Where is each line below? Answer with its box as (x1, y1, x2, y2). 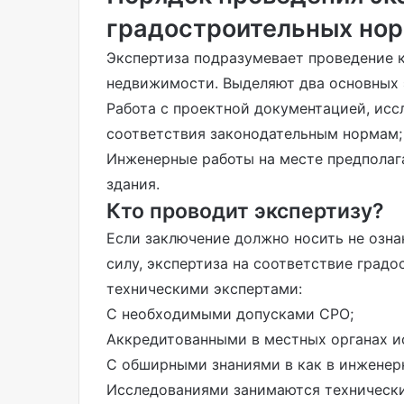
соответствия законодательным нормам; (106, 124, 402, 142)
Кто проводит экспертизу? (106, 197, 384, 224)
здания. (106, 174, 160, 193)
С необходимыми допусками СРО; (106, 304, 353, 323)
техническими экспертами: (106, 279, 302, 298)
